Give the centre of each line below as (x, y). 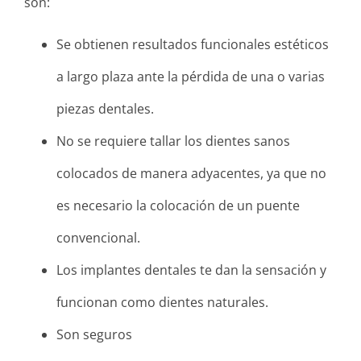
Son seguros (94, 334)
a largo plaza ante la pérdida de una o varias (191, 76)
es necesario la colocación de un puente (178, 205)
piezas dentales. (105, 108)
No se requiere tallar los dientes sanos (173, 141)
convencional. (98, 237)
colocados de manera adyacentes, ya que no (191, 173)
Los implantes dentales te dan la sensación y (191, 270)
